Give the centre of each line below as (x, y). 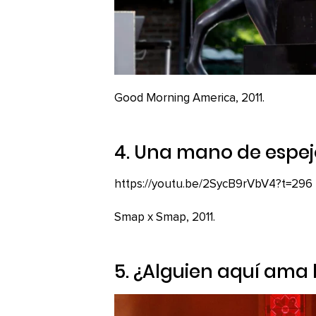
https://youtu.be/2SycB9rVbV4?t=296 (213, 185)
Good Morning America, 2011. (189, 99)
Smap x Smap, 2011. (165, 218)
